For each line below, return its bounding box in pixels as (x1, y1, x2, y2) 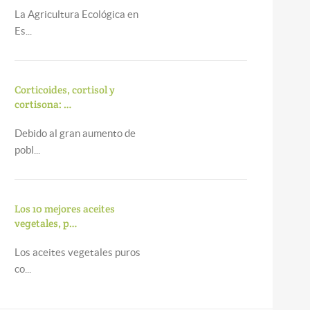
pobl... (14, 144, 40, 156)
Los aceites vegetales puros (14, 246, 140, 258)
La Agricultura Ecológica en (14, 8, 138, 20)
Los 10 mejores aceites (14, 202, 115, 215)
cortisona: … (14, 98, 72, 111)
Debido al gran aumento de (14, 127, 136, 139)
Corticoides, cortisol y (14, 83, 115, 96)
